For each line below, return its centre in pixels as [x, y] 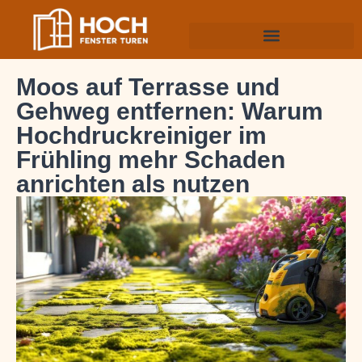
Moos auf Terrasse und [148, 87]
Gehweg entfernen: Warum [170, 112]
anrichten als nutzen [133, 184]
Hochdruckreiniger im [141, 136]
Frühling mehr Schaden [151, 160]
